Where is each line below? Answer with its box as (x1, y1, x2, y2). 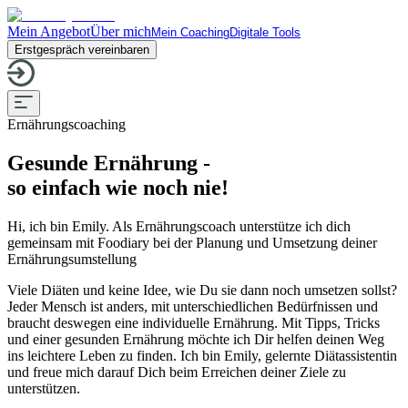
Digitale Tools (229, 25, 301, 39)
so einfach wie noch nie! (7, 175, 229, 199)
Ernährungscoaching (7, 117, 126, 132)
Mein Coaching (151, 25, 229, 39)
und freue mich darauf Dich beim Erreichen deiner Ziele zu (7, 363, 346, 380)
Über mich (90, 24, 151, 39)
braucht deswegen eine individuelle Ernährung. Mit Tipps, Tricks (7, 314, 380, 331)
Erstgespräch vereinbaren (15, 43, 149, 56)
